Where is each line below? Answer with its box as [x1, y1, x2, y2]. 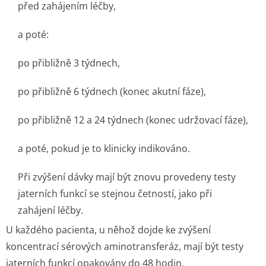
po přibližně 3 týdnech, [18, 56, 120, 69]
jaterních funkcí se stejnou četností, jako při [18, 187, 212, 200]
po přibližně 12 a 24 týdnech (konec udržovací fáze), [18, 113, 248, 126]
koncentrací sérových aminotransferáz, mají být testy [6, 240, 243, 253]
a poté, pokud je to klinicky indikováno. [18, 142, 190, 155]
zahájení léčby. [18, 204, 83, 217]
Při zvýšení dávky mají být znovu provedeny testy [18, 170, 236, 183]
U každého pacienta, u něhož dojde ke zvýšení [6, 223, 211, 236]
